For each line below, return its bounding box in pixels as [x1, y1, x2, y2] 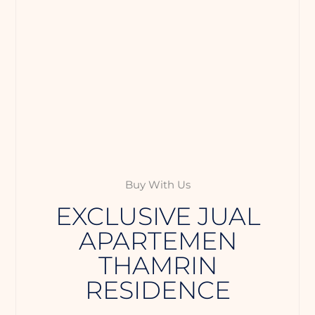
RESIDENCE [84, 274, 231, 305]
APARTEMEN [78, 225, 237, 256]
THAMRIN [98, 250, 217, 281]
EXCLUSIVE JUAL [55, 200, 260, 231]
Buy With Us [124, 177, 191, 191]
